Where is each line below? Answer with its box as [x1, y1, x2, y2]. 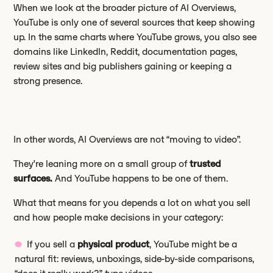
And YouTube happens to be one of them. [52, 172, 229, 185]
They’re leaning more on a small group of [13, 158, 190, 170]
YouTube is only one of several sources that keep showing [13, 16, 255, 29]
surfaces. [13, 172, 53, 185]
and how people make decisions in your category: [13, 211, 224, 224]
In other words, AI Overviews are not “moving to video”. [13, 133, 241, 146]
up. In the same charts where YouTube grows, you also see [13, 31, 257, 43]
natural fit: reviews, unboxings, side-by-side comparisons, [15, 253, 255, 265]
